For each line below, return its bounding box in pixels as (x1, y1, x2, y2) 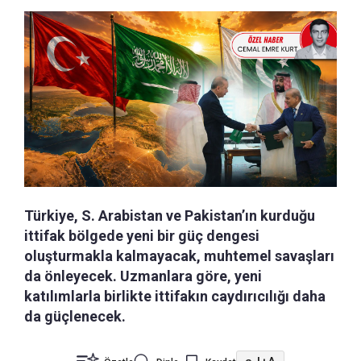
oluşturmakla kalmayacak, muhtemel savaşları (24, 247, 334, 264)
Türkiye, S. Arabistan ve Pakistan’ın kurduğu (24, 206, 315, 224)
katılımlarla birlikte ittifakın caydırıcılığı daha (24, 287, 326, 305)
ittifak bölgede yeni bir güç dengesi (24, 226, 259, 244)
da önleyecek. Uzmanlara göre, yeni (24, 267, 262, 284)
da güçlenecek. (24, 307, 126, 325)
